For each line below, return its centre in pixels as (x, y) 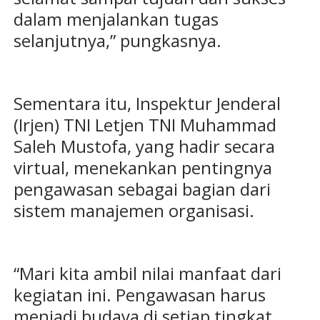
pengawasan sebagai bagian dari (142, 189)
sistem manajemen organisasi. (134, 211)
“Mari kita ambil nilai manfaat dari (147, 274)
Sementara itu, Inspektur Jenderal (147, 104)
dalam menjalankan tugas (116, 19)
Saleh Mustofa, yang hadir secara (144, 146)
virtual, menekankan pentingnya (142, 168)
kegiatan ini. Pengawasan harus (139, 295)
